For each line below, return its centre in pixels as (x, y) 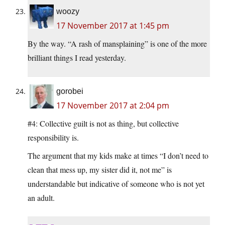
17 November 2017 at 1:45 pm (113, 26)
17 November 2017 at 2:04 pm (113, 106)
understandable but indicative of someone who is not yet (116, 184)
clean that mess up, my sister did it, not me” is (100, 170)
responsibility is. (53, 138)
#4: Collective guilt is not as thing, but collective (103, 124)
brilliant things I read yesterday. (77, 58)
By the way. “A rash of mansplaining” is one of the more (117, 44)
